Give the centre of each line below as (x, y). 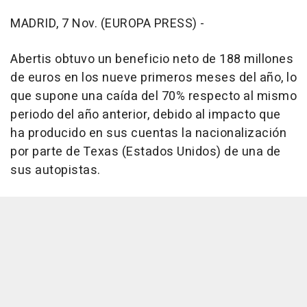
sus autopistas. (56, 170)
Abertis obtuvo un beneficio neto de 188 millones (152, 59)
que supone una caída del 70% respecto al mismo (153, 96)
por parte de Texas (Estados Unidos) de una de (146, 151)
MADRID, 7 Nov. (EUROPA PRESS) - (108, 23)
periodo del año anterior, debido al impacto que (146, 114)
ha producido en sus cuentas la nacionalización (148, 133)
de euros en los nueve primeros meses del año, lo (153, 77)
